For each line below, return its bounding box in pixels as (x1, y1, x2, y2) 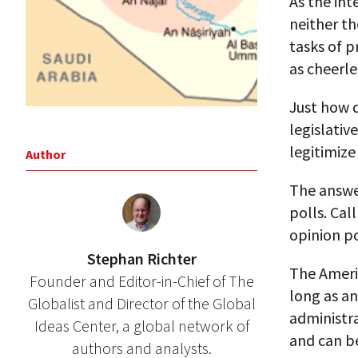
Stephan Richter (86, 249, 197, 269)
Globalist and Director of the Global (27, 293, 256, 314)
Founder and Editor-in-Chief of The (29, 271, 254, 292)
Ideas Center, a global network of (34, 316, 249, 336)
